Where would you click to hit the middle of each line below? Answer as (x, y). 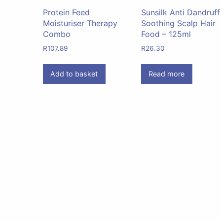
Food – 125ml (166, 34)
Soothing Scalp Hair (179, 23)
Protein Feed (66, 12)
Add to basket (74, 74)
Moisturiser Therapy (80, 23)
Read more (167, 74)
